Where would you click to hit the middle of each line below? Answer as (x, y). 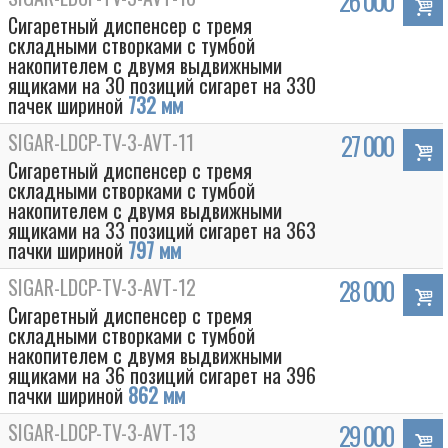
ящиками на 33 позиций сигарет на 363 (162, 230)
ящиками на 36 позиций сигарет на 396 (162, 375)
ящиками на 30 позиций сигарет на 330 (162, 85)
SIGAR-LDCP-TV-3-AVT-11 (101, 142)
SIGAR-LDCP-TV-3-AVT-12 (102, 287)
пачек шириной (68, 105)
